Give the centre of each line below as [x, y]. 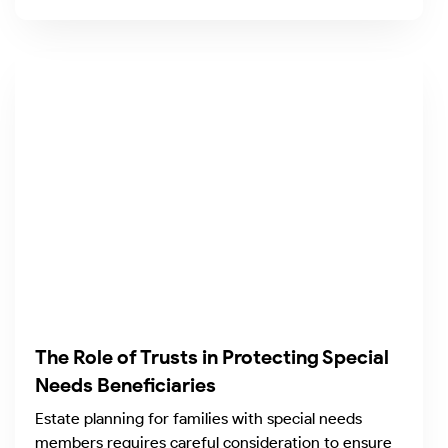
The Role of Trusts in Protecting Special [212, 356]
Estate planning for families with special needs [198, 418]
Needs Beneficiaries [125, 384]
